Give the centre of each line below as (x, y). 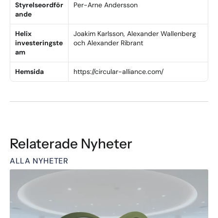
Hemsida (29, 72)
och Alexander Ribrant (108, 43)
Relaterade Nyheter (71, 144)
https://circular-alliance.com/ (118, 72)
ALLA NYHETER (39, 161)
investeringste (39, 43)
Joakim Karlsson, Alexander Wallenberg (135, 34)
